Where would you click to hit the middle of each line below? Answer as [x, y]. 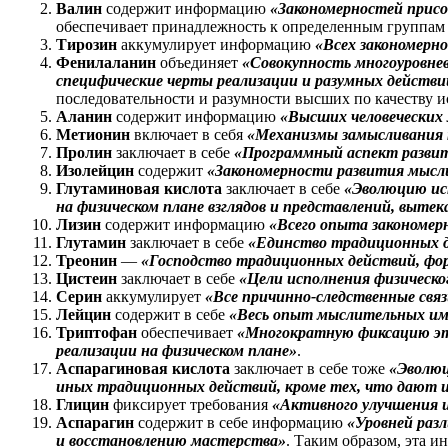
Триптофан [98, 332]
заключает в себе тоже [311, 368]
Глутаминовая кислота [141, 188]
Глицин [84, 404]
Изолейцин [97, 170]
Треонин [88, 260]
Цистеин [88, 278]
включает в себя [190, 134]
